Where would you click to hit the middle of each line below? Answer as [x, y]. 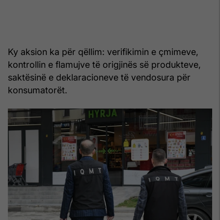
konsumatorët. [38, 90]
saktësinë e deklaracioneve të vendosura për [99, 77]
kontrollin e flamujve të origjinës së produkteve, [104, 64]
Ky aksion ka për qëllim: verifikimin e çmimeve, [103, 52]
